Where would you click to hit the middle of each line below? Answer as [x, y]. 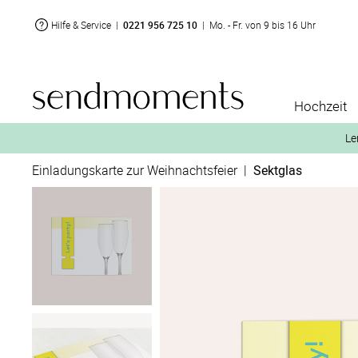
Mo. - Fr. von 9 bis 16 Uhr [263, 25]
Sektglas [278, 170]
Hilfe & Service [81, 25]
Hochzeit [320, 106]
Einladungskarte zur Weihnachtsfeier [135, 170]
